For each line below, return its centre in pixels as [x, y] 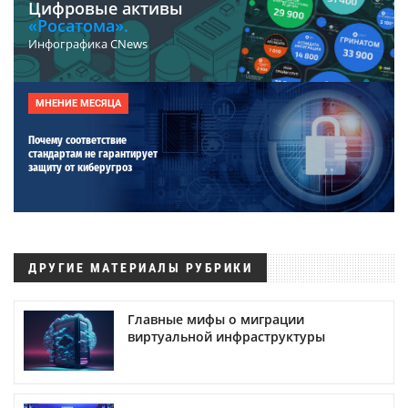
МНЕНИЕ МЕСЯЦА [78, 103]
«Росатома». [78, 25]
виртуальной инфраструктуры [226, 336]
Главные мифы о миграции [216, 319]
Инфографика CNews [88, 43]
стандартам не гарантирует [93, 153]
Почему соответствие [77, 140]
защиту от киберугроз [80, 167]
